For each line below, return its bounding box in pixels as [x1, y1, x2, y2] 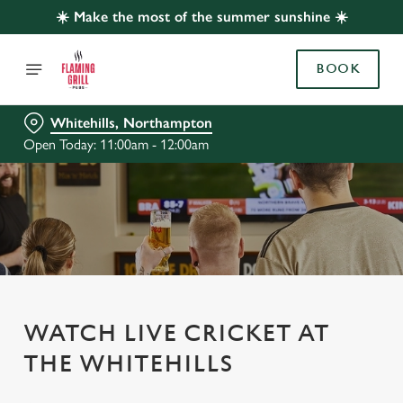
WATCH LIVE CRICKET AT [23, 320, 329, 347]
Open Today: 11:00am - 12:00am [23, 136, 209, 153]
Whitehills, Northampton [50, 114, 212, 131]
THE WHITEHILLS [23, 351, 233, 378]
